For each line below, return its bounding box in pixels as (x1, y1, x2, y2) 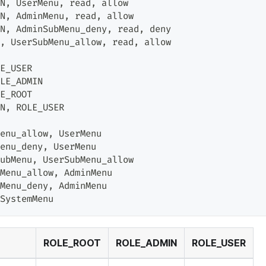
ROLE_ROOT (43, 237, 101, 249)
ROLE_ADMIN (116, 237, 177, 249)
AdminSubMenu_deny (11, 24, 107, 36)
